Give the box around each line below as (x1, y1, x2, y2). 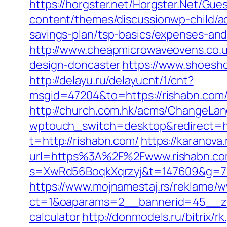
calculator (29, 209, 81, 224)
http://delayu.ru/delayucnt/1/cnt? (29, 72, 194, 88)
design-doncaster (29, 57, 121, 72)
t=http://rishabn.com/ (29, 133, 139, 148)
